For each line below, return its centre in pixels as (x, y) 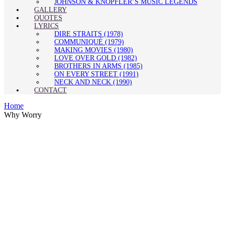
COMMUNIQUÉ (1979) (89, 42)
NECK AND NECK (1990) (93, 82)
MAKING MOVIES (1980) (94, 50)
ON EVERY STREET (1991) (96, 74)
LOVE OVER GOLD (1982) (96, 58)
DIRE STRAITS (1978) (89, 34)
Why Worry (23, 115)
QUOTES (48, 18)
